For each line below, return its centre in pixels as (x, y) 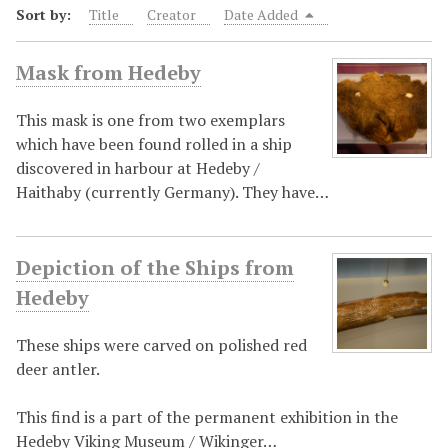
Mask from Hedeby (108, 73)
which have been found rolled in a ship (154, 144)
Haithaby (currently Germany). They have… (172, 192)
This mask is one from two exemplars (150, 120)
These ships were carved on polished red (161, 345)
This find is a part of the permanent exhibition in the (207, 417)
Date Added (262, 15)
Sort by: (45, 15)
